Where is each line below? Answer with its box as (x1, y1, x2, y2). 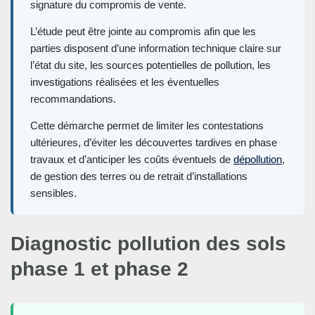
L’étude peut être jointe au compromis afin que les (30, 25, 256, 38)
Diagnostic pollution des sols (11, 233, 286, 255)
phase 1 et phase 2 (11, 258, 188, 281)
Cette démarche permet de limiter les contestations (30, 120, 264, 132)
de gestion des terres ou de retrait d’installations (30, 170, 247, 183)
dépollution (233, 153, 282, 166)
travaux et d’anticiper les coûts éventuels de (30, 153, 233, 166)
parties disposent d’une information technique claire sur (30, 42, 281, 55)
